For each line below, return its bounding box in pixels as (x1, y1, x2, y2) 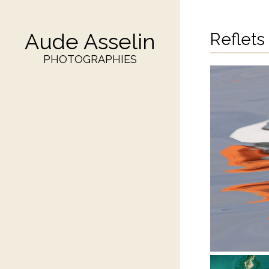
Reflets (210, 29, 265, 49)
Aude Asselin (25, 29, 156, 54)
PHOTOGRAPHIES (43, 53, 137, 65)
